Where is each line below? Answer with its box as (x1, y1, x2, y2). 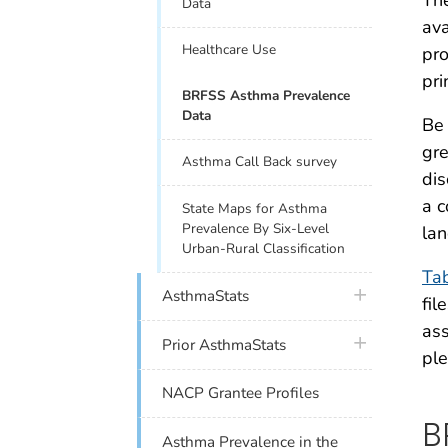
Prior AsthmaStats (162, 334, 287, 355)
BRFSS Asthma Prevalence (182, 85, 351, 105)
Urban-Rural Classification (182, 238, 346, 258)
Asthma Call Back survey (182, 152, 338, 172)
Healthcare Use (182, 40, 277, 60)
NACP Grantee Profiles (162, 383, 320, 404)
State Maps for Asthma (182, 198, 328, 218)
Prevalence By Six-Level (182, 218, 330, 238)
